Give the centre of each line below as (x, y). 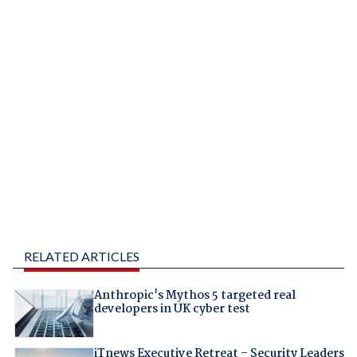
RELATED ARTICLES (81, 256)
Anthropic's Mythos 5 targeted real (194, 295)
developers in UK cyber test (172, 309)
